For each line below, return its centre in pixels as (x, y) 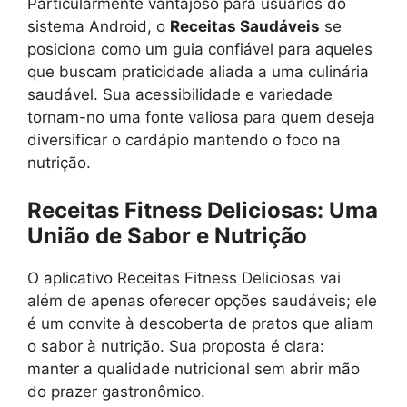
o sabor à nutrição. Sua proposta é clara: (176, 346)
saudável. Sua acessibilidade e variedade (180, 94)
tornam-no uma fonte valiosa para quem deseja (201, 117)
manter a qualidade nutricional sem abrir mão (194, 368)
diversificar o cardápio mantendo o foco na (184, 140)
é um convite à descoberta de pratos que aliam (200, 323)
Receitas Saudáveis (245, 26)
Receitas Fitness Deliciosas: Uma (203, 210)
